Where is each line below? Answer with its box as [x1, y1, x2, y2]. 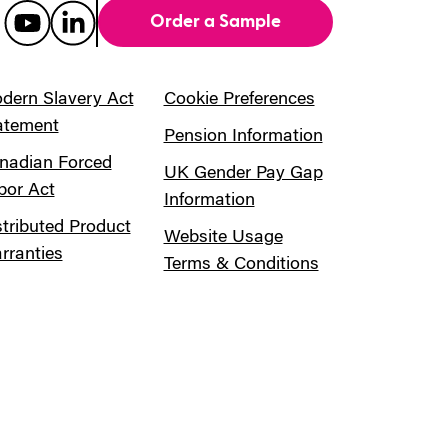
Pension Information [163, 127, 323, 146]
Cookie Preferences [163, 90, 315, 109]
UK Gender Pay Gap [163, 164, 323, 183]
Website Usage [163, 228, 283, 247]
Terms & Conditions [163, 255, 319, 274]
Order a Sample [149, 12, 281, 30]
